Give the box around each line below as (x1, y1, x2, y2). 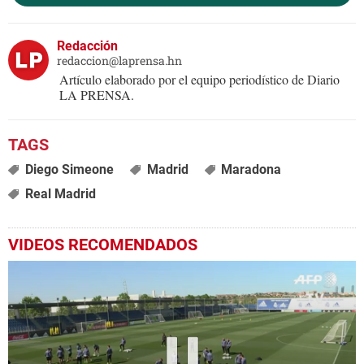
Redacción (57, 38, 118, 54)
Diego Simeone (24, 162, 114, 178)
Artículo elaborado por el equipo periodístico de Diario (59, 71, 340, 89)
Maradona (221, 162, 282, 178)
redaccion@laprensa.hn (57, 53, 182, 69)
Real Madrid (24, 186, 96, 202)
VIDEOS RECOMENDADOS (8, 235, 197, 255)
